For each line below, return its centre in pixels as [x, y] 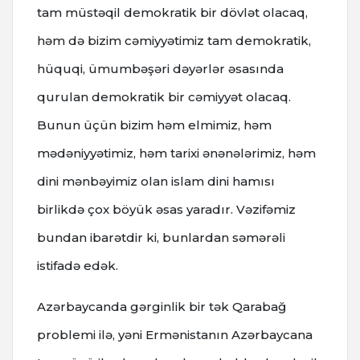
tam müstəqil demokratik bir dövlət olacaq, [172, 12]
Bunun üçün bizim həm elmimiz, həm [154, 125]
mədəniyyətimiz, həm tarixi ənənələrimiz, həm [176, 153]
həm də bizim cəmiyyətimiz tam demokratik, [174, 40]
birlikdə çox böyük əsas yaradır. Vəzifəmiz [166, 209]
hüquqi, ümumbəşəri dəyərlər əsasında [160, 68]
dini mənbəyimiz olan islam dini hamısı [156, 181]
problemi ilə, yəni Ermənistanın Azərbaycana [175, 334]
